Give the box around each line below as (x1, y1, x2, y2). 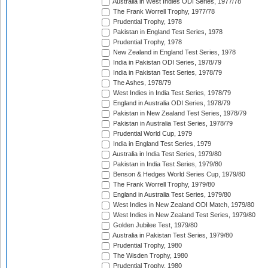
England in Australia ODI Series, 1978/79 (111, 99, 230, 107)
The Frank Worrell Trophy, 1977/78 (111, 8, 215, 16)
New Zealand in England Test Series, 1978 (111, 48, 236, 56)
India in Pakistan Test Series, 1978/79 (111, 69, 222, 77)
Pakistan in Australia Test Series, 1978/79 (111, 120, 233, 127)
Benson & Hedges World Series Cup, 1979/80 (111, 170, 245, 178)
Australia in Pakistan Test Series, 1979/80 (111, 232, 233, 239)
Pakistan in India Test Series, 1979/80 (111, 160, 222, 168)
